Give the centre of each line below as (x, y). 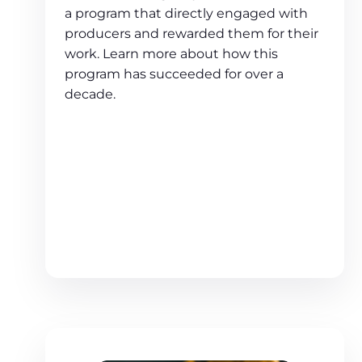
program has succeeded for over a (174, 74)
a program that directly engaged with (186, 14)
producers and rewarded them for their (192, 34)
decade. (90, 95)
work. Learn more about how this (171, 54)
